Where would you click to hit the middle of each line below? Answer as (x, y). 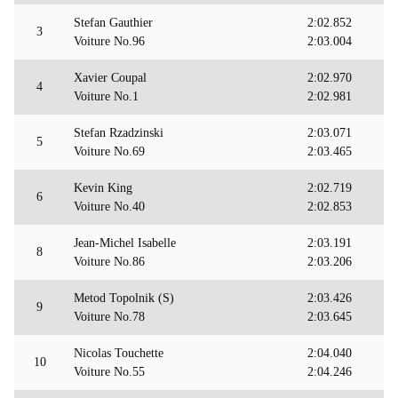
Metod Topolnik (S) (124, 298)
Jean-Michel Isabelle (125, 243)
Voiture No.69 (109, 152)
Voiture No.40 (109, 207)
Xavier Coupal (110, 78)
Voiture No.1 (106, 97)
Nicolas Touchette (119, 354)
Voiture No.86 (109, 262)
